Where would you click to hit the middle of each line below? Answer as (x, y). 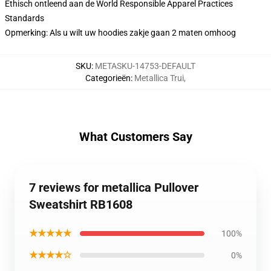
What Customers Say (135, 137)
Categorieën (108, 78)
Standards (24, 18)
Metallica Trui (159, 78)
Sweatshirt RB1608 (81, 204)
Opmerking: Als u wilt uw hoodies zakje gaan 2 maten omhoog (120, 33)
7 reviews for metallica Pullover (114, 188)
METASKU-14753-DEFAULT (145, 66)
